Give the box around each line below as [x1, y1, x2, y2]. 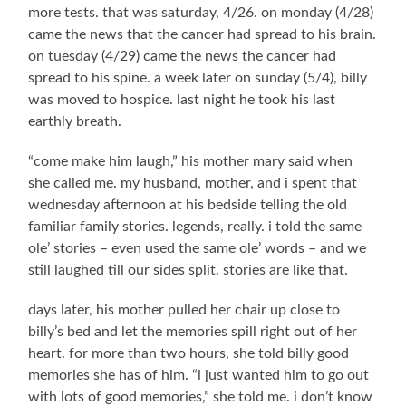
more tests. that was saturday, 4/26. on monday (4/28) [28, 5, 374, 20]
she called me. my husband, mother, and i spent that [28, 175, 358, 190]
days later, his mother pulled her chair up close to [28, 302, 341, 317]
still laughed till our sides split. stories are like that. [28, 262, 349, 277]
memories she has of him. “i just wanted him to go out [28, 367, 370, 382]
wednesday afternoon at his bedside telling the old [28, 197, 348, 212]
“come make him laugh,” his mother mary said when [28, 153, 353, 169]
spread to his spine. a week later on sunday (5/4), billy [28, 70, 368, 85]
